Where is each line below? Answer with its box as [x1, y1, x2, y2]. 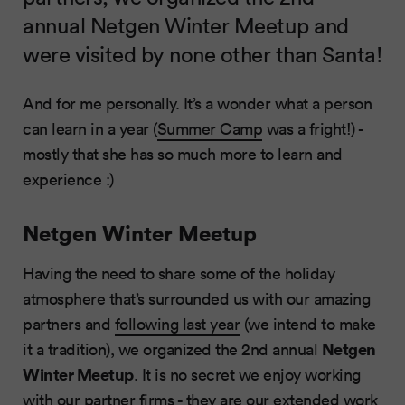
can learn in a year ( [23, 117, 157, 139]
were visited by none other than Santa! [23, 39, 381, 68]
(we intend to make [240, 312, 376, 334]
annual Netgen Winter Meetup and [23, 10, 349, 39]
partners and [23, 312, 115, 334]
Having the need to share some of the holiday [23, 261, 334, 284]
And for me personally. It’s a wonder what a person [23, 91, 372, 114]
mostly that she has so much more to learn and [23, 142, 343, 165]
